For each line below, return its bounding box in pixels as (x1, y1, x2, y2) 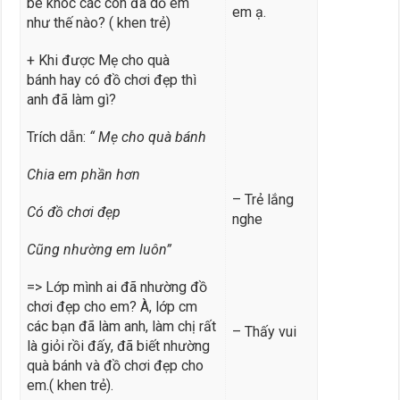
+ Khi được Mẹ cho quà (26, 51, 170, 69)
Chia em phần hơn (26, 165, 140, 183)
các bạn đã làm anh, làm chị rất (26, 317, 216, 335)
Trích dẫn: (26, 128, 89, 146)
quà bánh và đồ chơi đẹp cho (26, 356, 204, 374)
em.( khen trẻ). (26, 376, 113, 394)
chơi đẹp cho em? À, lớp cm (26, 297, 197, 315)
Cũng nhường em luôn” (26, 240, 171, 258)
